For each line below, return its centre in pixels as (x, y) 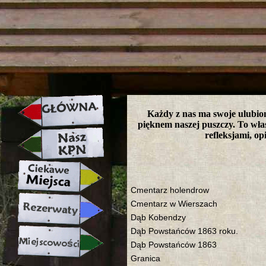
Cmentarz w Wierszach (174, 204)
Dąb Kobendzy (158, 218)
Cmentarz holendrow (170, 190)
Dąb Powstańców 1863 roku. (184, 231)
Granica (145, 259)
